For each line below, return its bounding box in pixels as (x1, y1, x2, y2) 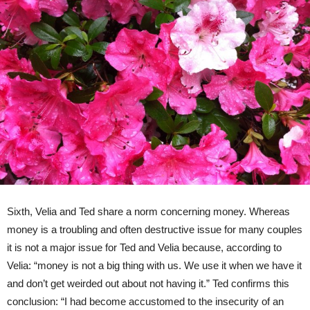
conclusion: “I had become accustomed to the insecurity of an (7, 295, 284, 308)
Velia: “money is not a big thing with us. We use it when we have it (7, 259, 302, 272)
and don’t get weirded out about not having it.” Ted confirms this (7, 277, 289, 290)
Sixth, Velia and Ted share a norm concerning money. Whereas (7, 206, 290, 218)
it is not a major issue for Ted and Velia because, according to (7, 241, 282, 254)
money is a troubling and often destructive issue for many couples (7, 224, 302, 236)
